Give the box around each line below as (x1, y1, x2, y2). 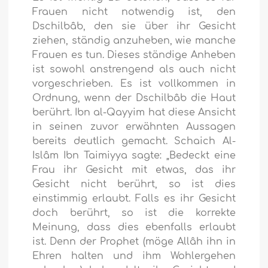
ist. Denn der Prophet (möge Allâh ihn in (32, 236, 236, 248)
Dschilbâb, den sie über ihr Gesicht (32, 21, 236, 32)
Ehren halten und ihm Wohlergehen (32, 251, 236, 262)
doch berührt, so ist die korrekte (32, 208, 236, 219)
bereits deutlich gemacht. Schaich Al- (32, 136, 236, 147)
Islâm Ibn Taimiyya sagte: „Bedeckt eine (32, 150, 236, 162)
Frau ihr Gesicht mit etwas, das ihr (32, 165, 236, 176)
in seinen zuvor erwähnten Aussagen (32, 121, 236, 133)
